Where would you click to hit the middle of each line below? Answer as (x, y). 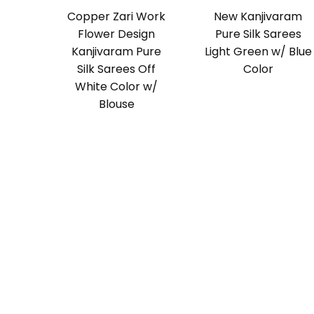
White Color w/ (117, 87)
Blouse (116, 104)
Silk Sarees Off (117, 69)
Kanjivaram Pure (117, 52)
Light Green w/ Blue (258, 52)
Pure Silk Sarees (258, 34)
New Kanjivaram (258, 17)
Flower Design (117, 34)
